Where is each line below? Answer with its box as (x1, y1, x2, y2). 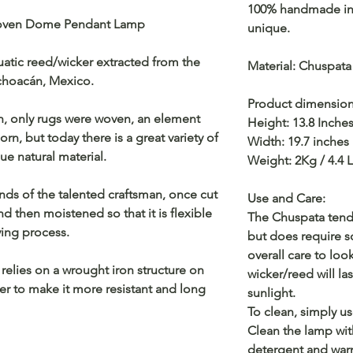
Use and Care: (247, 191, 325, 206)
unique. (247, 20, 293, 35)
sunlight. (247, 285, 295, 300)
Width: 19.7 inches (247, 134, 349, 149)
